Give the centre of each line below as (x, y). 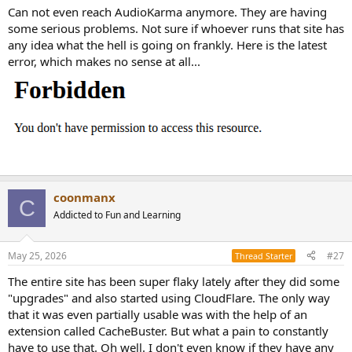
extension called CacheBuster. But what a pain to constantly (168, 330)
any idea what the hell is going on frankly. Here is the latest (167, 45)
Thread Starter (264, 255)
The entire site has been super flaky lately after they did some (174, 281)
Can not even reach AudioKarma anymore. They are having (167, 12)
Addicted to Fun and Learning (117, 215)
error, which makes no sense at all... (104, 62)
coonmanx (84, 198)
